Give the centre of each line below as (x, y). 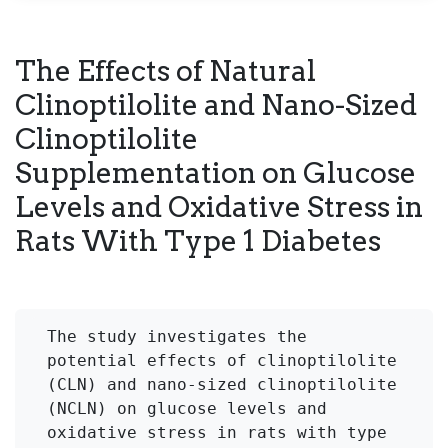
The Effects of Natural (165, 70)
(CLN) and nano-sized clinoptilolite (222, 384)
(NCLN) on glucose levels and (187, 408)
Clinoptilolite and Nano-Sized (216, 104)
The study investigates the (177, 336)
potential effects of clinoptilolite (222, 360)
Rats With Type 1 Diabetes (198, 240)
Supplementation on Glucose (215, 172)
